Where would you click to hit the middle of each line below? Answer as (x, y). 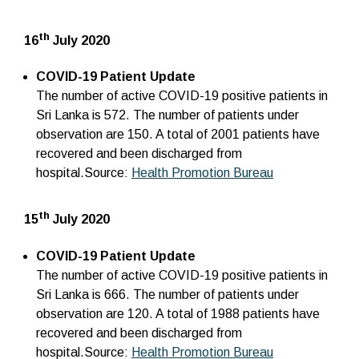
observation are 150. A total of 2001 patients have (178, 135)
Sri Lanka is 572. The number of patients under (167, 115)
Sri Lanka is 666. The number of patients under (167, 294)
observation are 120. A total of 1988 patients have (178, 313)
